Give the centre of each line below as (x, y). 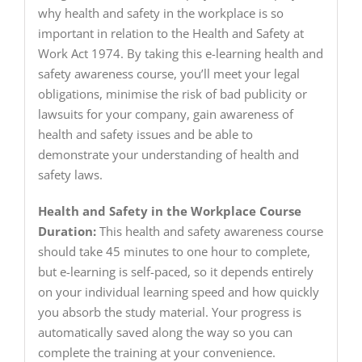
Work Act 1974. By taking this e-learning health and (180, 54)
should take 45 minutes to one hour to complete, (174, 252)
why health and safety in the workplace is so (160, 13)
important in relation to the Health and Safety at (170, 34)
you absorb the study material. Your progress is (169, 312)
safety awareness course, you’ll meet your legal (168, 74)
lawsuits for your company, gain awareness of (165, 114)
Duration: (67, 232)
